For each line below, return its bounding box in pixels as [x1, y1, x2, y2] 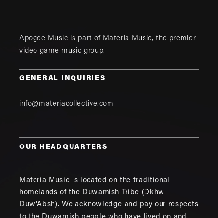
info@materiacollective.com [19, 100, 114, 108]
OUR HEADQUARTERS [19, 144, 108, 151]
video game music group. [19, 47, 105, 55]
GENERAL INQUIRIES [19, 75, 106, 83]
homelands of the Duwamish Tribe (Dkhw [19, 189, 164, 197]
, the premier [151, 35, 196, 43]
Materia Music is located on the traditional [19, 177, 170, 184]
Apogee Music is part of [19, 35, 103, 43]
